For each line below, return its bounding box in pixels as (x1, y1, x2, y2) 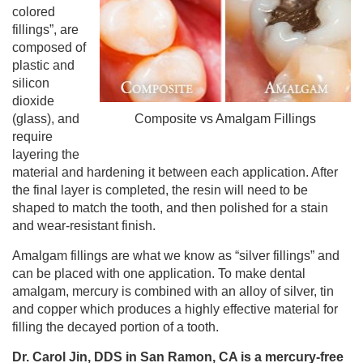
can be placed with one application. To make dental (12, 267, 305, 280)
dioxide (12, 94, 54, 108)
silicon (12, 76, 49, 90)
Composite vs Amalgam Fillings (135, 112, 316, 126)
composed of (12, 41, 86, 54)
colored (12, 5, 55, 19)
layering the (12, 147, 79, 161)
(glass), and (12, 112, 79, 126)
